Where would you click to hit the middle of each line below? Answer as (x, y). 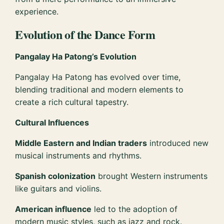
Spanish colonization (55, 176)
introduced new (178, 143)
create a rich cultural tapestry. (72, 102)
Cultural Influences (52, 122)
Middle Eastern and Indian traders (81, 143)
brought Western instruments (152, 176)
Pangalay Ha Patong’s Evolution (76, 56)
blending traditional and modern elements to (99, 89)
